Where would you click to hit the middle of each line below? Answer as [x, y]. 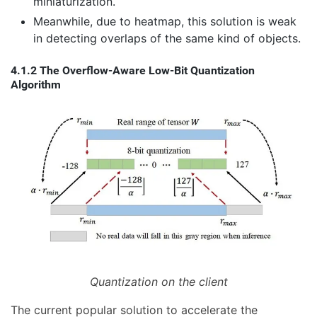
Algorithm [36, 85]
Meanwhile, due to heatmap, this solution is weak [165, 22]
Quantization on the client [158, 282]
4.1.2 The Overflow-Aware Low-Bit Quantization [133, 71]
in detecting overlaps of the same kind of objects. [167, 39]
